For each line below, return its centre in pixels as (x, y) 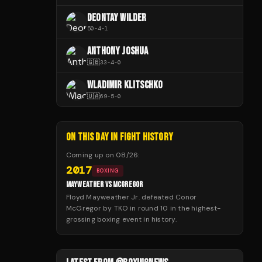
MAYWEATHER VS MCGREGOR (105, 185)
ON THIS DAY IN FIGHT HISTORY (120, 137)
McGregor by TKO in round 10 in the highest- (144, 208)
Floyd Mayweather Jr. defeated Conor (132, 197)
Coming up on (91, 155)
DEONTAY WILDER (117, 18)
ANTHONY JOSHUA (118, 51)
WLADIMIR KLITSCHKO (125, 85)
